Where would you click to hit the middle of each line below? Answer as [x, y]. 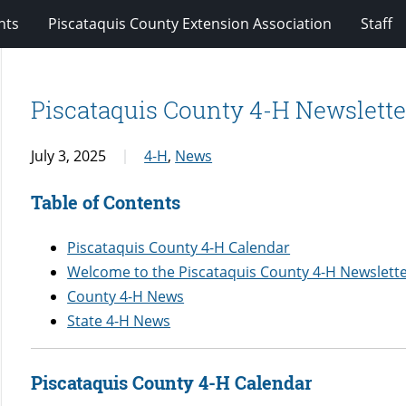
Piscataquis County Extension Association [189, 23]
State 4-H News [119, 320]
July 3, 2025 [69, 155]
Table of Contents [106, 202]
